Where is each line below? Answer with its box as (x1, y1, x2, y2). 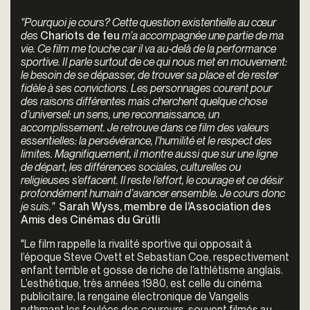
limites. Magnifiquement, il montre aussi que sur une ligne (21, 146, 277, 161)
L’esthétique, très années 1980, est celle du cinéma (21, 275, 262, 290)
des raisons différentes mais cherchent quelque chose (21, 93, 267, 108)
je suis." (21, 199, 59, 213)
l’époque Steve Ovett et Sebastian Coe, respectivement (21, 249, 289, 264)
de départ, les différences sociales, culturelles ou (21, 159, 241, 174)
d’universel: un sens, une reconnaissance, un (21, 107, 219, 121)
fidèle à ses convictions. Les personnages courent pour (21, 80, 272, 95)
